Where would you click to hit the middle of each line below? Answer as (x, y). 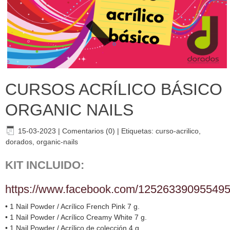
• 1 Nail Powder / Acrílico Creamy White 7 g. (76, 217)
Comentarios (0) (89, 131)
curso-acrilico (177, 131)
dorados (19, 141)
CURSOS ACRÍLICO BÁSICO (114, 89)
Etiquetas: (138, 131)
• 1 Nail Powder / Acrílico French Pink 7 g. (72, 206)
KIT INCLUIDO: (45, 165)
